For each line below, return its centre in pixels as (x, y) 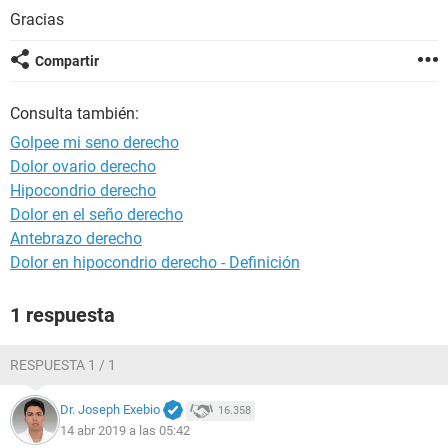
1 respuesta (62, 315)
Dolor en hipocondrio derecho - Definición (155, 262)
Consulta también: (74, 113)
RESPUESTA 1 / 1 (63, 365)
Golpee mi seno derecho (94, 142)
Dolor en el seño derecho (96, 214)
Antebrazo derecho (76, 238)
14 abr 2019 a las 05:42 (125, 430)
